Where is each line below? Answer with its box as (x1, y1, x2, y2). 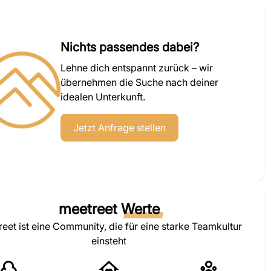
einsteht (91, 235, 126, 247)
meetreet (58, 200, 121, 218)
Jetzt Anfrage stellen (73, 122, 166, 134)
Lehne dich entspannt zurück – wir (60, 62, 213, 74)
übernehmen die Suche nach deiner (60, 76, 218, 88)
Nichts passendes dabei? (60, 40, 199, 54)
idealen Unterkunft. (60, 91, 145, 103)
